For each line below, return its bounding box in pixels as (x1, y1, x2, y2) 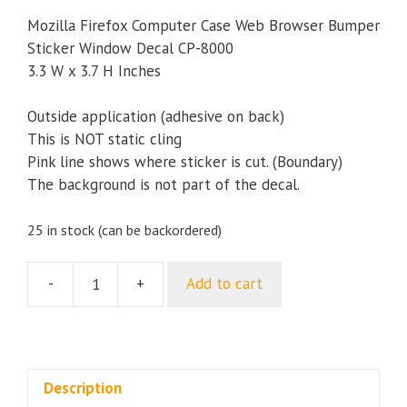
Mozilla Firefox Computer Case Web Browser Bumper (27, 15, 380, 35)
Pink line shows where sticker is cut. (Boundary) (27, 152, 342, 172)
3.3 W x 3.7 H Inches (27, 60, 161, 81)
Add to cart (186, 273, 263, 294)
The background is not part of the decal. (27, 174, 300, 194)
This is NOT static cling (27, 129, 182, 149)
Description (44, 378, 122, 399)
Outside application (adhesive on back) (27, 106, 284, 126)
